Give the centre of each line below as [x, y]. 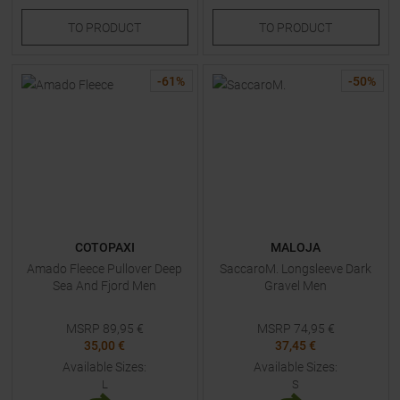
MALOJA [296, 247]
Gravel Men [296, 286]
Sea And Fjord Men [104, 286]
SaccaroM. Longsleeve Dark [296, 269]
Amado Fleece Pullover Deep [104, 269]
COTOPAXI [104, 247]
